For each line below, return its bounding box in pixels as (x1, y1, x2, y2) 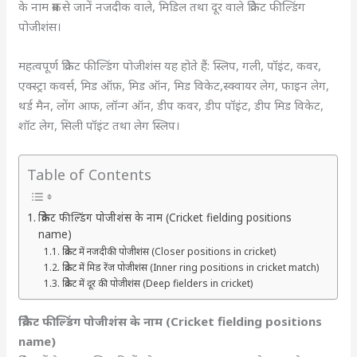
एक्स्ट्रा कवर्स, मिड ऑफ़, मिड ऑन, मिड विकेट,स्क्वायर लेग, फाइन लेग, (18, 77, 330, 93)
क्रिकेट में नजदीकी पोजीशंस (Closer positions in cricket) (61, 244, 276, 258)
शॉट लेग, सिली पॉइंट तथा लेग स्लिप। (18, 117, 181, 133)
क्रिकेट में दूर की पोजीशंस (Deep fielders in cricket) (61, 276, 255, 290)
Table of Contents (27, 164, 152, 184)
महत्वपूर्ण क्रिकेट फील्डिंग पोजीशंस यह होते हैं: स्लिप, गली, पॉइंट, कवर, (18, 57, 322, 73)
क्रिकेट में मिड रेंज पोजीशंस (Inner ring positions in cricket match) (61, 260, 319, 274)
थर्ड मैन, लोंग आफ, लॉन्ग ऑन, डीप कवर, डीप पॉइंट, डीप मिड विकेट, (18, 97, 324, 113)
